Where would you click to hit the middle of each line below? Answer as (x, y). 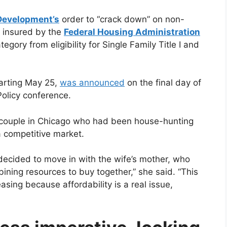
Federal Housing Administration (132, 32)
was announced (92, 83)
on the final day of (163, 83)
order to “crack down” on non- (122, 19)
